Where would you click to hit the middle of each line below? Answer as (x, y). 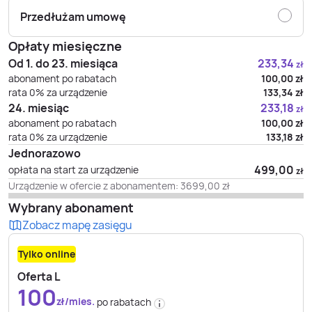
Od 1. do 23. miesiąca (63, 63)
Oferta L (39, 276)
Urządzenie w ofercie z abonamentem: (93, 186)
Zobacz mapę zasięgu (77, 225)
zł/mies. (77, 301)
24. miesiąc (39, 108)
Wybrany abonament (71, 208)
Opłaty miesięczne (65, 46)
